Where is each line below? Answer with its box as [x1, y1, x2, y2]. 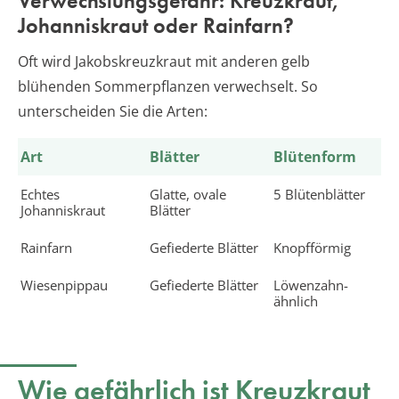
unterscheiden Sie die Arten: [18, 102, 208, 122]
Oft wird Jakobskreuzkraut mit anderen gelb [18, 52, 310, 72]
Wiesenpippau [20, 276, 108, 295]
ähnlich [273, 292, 318, 311]
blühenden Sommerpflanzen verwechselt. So [18, 77, 318, 97]
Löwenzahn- [273, 276, 348, 295]
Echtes [20, 185, 60, 204]
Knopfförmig [273, 239, 351, 257]
